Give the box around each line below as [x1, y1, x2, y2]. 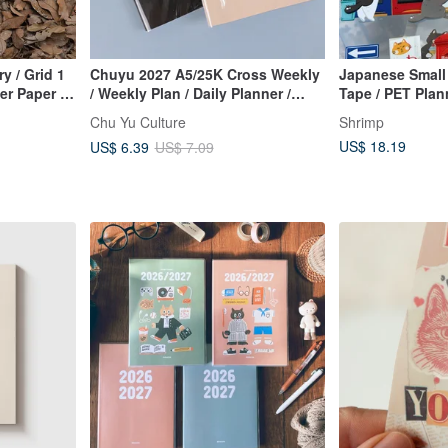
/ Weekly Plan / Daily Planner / [89, 82, 291, 103]
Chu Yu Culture [89, 111, 186, 132]
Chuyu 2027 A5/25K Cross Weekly [89, 63, 320, 84]
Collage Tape [339, 101, 428, 122]
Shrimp [339, 111, 384, 132]
